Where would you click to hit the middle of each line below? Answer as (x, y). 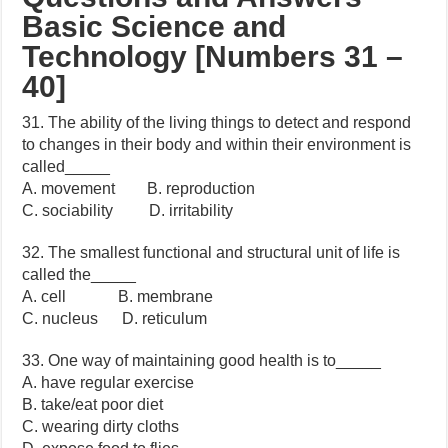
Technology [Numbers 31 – (213, 57)
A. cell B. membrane (118, 297)
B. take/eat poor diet (93, 405)
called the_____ (79, 275)
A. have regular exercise (108, 383)
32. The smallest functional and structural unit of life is (211, 253)
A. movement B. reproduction (139, 189)
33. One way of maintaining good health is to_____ (202, 361)
